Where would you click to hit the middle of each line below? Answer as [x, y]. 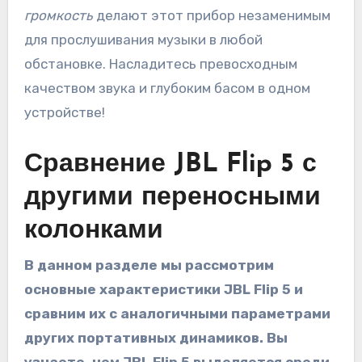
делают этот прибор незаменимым [211, 15]
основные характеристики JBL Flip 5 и [163, 290]
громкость [58, 15]
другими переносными [172, 198]
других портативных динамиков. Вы [156, 338]
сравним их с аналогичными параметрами [177, 314]
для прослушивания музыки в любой [143, 39]
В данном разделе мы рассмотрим [149, 265]
